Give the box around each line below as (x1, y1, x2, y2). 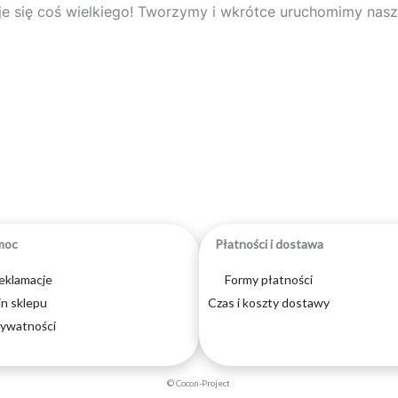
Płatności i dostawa (214, 236, 323, 252)
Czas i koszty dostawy (208, 295, 330, 311)
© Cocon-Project (166, 378, 232, 389)
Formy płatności (225, 272, 313, 288)
